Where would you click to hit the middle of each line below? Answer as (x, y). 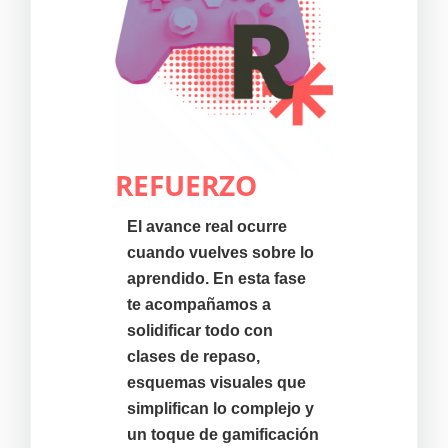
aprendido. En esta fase (216, 279)
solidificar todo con (199, 331)
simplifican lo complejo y (220, 409)
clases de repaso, (193, 357)
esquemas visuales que (216, 383)
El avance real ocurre (206, 227)
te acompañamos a (198, 305)
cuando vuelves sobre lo (220, 253)
